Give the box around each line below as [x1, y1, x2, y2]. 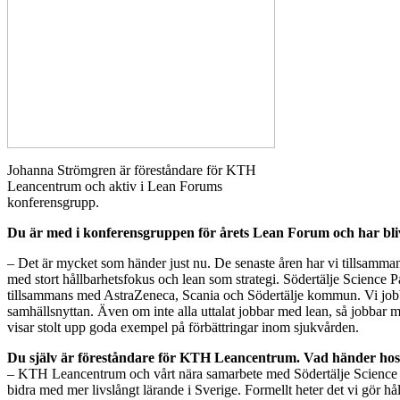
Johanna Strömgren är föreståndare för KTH [7, 162, 256, 179]
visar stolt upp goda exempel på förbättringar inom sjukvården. [7, 320, 359, 336]
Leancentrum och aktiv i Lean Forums [7, 179, 222, 195]
